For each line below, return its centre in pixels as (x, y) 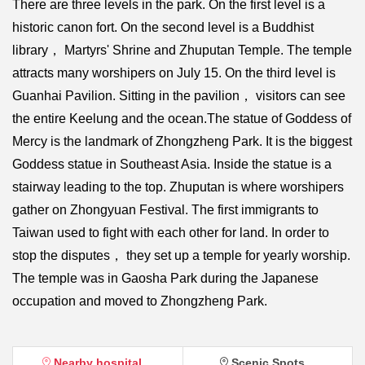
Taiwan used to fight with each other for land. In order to (171, 232)
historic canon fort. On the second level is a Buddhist (163, 27)
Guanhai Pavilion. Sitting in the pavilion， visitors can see (179, 95)
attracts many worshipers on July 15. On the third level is (174, 73)
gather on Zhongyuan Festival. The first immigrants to (165, 209)
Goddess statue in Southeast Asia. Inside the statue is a (172, 164)
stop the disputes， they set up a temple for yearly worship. (181, 255)
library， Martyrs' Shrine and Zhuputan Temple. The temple (182, 50)
